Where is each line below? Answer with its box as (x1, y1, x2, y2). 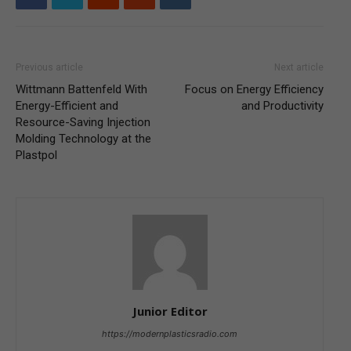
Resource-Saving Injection (16, 115, 150, 129)
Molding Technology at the (16, 132, 151, 146)
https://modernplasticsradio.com (102, 328, 237, 339)
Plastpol (16, 148, 57, 162)
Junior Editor (132, 303, 208, 319)
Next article (274, 62, 324, 73)
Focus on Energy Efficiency (185, 82, 324, 96)
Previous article (16, 62, 83, 73)
